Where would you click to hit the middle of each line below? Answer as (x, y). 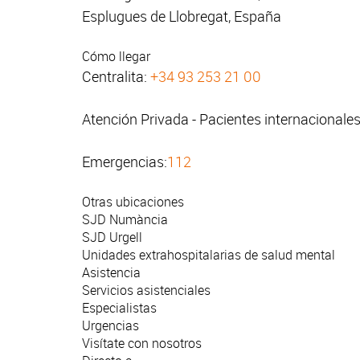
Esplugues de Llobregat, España (182, 16)
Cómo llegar (116, 57)
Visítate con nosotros (142, 344)
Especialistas (119, 308)
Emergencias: (125, 162)
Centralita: (116, 77)
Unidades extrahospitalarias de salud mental (209, 255)
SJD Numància (125, 220)
